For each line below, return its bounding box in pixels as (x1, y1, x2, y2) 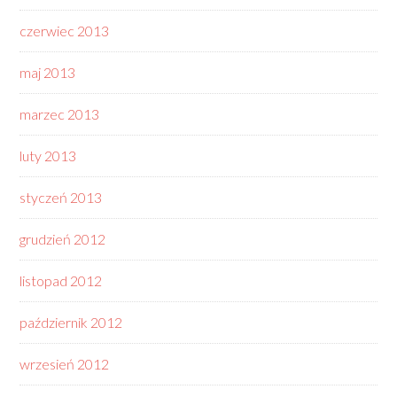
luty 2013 (19, 147, 77, 164)
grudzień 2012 (19, 230, 106, 247)
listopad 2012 (19, 272, 103, 289)
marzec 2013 (19, 105, 100, 122)
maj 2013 (19, 64, 76, 81)
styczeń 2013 (19, 189, 103, 206)
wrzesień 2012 (19, 355, 110, 372)
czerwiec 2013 (19, 22, 110, 39)
